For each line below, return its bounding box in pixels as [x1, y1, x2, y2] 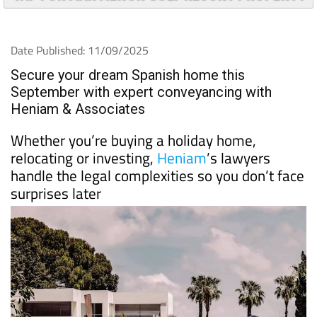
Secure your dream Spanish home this [11, 66, 245, 83]
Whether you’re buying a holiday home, [11, 128, 256, 151]
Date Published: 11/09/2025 [11, 41, 149, 59]
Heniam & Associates [11, 100, 145, 117]
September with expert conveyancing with [11, 83, 272, 100]
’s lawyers [207, 146, 270, 169]
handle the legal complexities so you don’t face [11, 163, 304, 187]
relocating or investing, [11, 146, 157, 169]
